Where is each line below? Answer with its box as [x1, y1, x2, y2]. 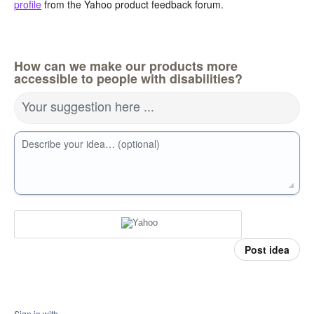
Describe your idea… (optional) [22, 136, 160, 151]
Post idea [245, 243, 289, 257]
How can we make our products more [14, 56, 238, 75]
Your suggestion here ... [22, 96, 154, 115]
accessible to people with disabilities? [14, 69, 243, 88]
